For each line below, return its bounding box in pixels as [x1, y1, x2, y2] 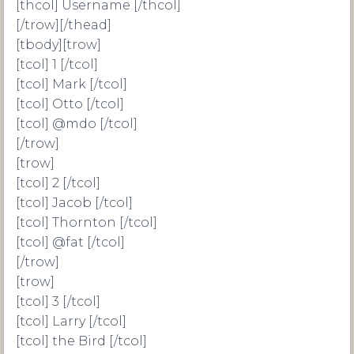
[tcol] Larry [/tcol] [16, 314, 126, 329]
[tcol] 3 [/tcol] [16, 294, 100, 309]
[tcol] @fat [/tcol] [16, 235, 125, 250]
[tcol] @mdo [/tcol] [16, 116, 137, 131]
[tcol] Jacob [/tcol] [16, 195, 133, 210]
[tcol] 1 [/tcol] [16, 57, 98, 72]
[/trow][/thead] [16, 17, 111, 32]
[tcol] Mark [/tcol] [16, 77, 127, 92]
